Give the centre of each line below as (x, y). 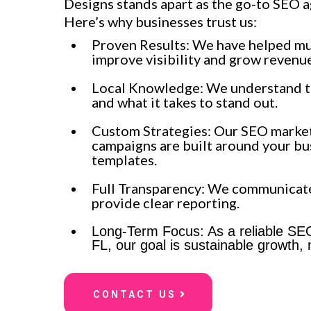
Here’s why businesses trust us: (160, 22)
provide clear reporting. (166, 203)
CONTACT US (135, 294)
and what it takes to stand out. (185, 102)
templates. (124, 160)
